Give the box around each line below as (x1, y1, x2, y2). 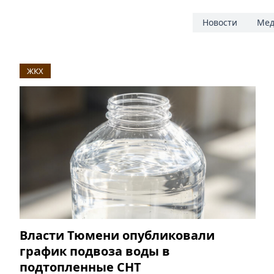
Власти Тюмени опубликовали (20, 227, 215, 244)
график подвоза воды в (20, 243, 170, 260)
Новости (202, 17, 237, 29)
